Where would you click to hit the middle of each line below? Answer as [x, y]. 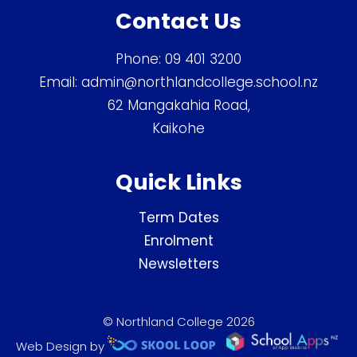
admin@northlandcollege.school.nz [200, 82]
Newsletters [178, 263]
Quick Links [178, 182]
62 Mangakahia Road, [178, 106]
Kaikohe [178, 129]
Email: [60, 82]
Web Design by [62, 346]
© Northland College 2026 [178, 321]
